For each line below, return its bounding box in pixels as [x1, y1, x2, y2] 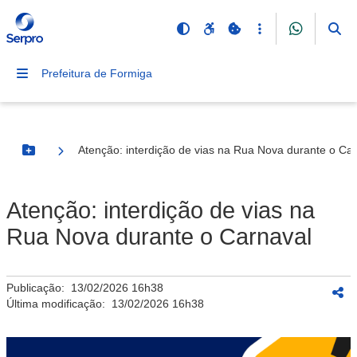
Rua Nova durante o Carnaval [6, 224, 312, 249]
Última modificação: [6, 297, 112, 310]
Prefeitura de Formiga [41, 67, 152, 80]
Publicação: [6, 281, 71, 294]
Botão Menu [27, 150, 94, 163]
